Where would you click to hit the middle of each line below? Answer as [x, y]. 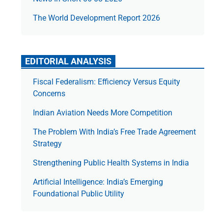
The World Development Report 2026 [96, 18]
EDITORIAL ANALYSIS [68, 61]
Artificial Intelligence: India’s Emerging [98, 182]
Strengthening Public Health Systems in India [111, 163]
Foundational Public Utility [78, 194]
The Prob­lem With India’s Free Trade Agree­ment [114, 132]
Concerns [49, 94]
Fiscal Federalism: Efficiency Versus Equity [106, 82]
